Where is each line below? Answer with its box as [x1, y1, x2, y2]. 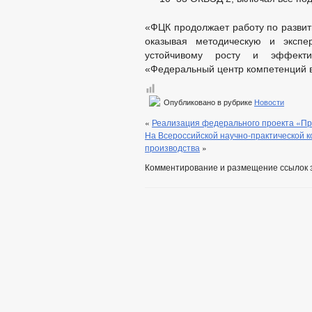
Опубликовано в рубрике [162, 98, 254, 107]
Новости [254, 98, 284, 107]
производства [145, 141, 200, 153]
